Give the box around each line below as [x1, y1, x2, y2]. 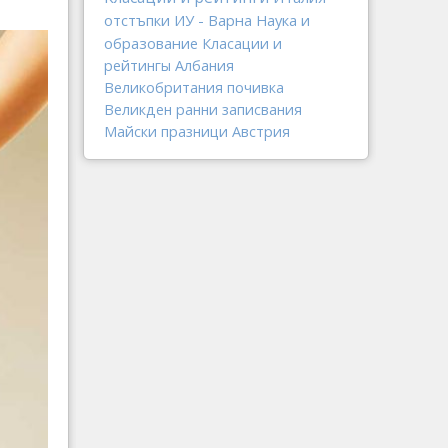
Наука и [256, 10, 310, 30]
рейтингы [104, 56, 171, 75]
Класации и [202, 34, 282, 53]
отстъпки [104, 10, 170, 30]
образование [104, 33, 198, 53]
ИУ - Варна [174, 10, 252, 30]
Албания [175, 56, 234, 75]
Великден [104, 100, 172, 119]
